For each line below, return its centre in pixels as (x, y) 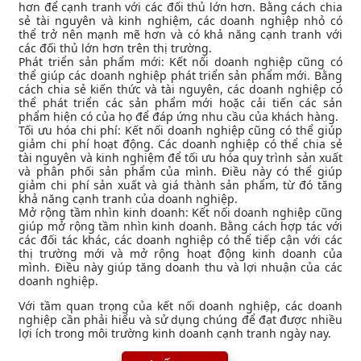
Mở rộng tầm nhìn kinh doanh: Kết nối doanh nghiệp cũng (180, 212)
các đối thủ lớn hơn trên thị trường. (116, 48)
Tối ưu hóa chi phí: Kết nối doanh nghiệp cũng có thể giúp (180, 130)
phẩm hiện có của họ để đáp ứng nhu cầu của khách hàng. (179, 116)
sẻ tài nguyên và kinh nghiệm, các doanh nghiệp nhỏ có (180, 20)
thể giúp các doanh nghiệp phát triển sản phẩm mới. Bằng (180, 75)
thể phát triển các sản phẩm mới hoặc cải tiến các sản (180, 102)
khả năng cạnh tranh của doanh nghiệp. (129, 198)
